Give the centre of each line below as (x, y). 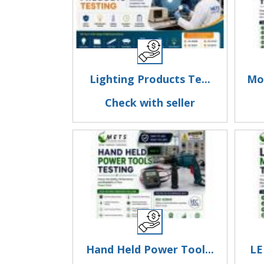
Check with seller (150, 103)
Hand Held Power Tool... (150, 249)
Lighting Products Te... (150, 79)
